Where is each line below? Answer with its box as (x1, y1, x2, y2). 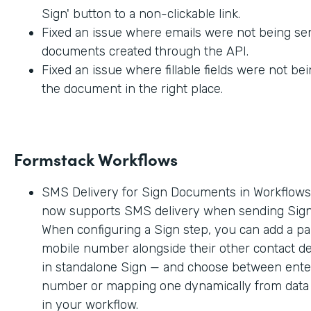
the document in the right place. (42, 81, 223, 96)
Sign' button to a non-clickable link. (42, 6, 240, 22)
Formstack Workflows (14, 146, 178, 170)
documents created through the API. (42, 43, 249, 59)
